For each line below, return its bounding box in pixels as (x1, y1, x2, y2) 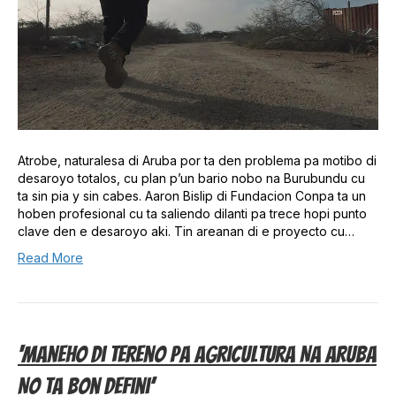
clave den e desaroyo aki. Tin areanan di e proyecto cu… (18, 223, 354, 239)
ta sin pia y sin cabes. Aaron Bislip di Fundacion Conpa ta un (18, 187, 366, 203)
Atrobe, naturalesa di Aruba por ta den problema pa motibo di (18, 152, 377, 168)
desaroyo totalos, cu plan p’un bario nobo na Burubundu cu (18, 170, 365, 186)
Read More (18, 249, 83, 265)
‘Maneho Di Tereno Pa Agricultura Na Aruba (18, 341, 377, 367)
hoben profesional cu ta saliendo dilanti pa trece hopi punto (18, 205, 367, 221)
